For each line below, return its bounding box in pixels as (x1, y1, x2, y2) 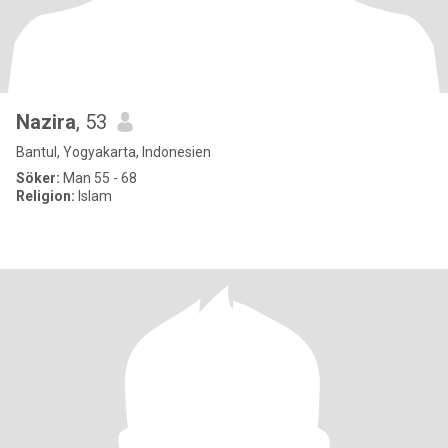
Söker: (16, 170, 60, 186)
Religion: (16, 188, 75, 204)
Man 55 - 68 (60, 170, 137, 186)
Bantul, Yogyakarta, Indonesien (16, 144, 211, 160)
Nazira (16, 110, 76, 134)
